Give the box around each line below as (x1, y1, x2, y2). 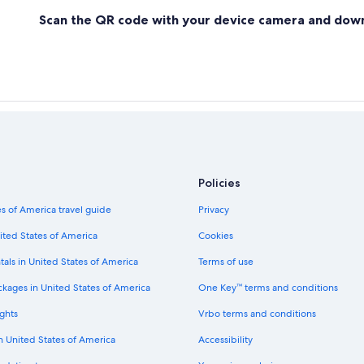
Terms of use (198, 255, 253, 269)
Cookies (198, 229, 233, 243)
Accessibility (198, 333, 253, 347)
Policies (198, 175, 240, 191)
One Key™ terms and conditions (198, 281, 338, 295)
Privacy (198, 203, 229, 217)
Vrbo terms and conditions (198, 307, 316, 321)
